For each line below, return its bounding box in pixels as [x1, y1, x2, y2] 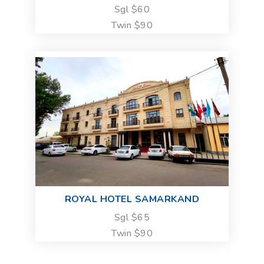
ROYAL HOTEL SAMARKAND [64, 192, 200, 206]
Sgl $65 [114, 210, 150, 224]
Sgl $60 [114, 2, 150, 16]
